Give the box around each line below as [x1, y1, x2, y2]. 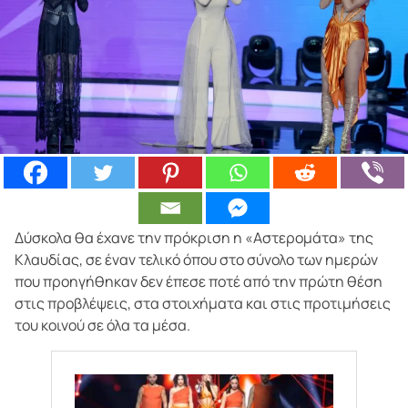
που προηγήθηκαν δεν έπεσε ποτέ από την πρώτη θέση [15, 270, 382, 291]
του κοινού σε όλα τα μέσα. [15, 314, 190, 335]
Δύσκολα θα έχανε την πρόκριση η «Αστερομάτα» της [15, 227, 373, 248]
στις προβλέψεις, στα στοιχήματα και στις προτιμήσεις [15, 292, 391, 313]
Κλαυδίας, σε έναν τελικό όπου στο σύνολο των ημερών [15, 249, 378, 270]
